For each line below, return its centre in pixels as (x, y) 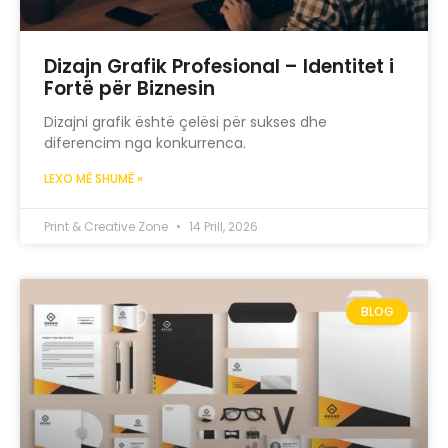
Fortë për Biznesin (129, 89)
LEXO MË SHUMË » (93, 179)
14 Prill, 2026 (222, 227)
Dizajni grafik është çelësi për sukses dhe (185, 122)
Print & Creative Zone (107, 227)
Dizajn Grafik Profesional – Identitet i (219, 67)
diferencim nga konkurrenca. (145, 143)
